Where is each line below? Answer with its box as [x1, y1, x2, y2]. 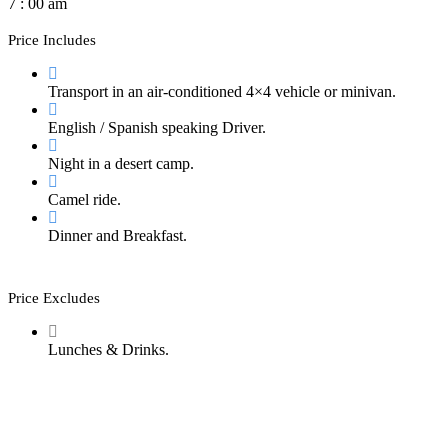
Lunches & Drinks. [48, 341, 169, 359]
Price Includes [8, 32, 96, 49]
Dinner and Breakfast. [48, 227, 187, 245]
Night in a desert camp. [48, 155, 194, 173]
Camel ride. [48, 191, 121, 209]
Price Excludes [8, 290, 100, 307]
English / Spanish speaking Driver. [48, 119, 266, 137]
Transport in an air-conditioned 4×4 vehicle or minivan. [48, 83, 396, 101]
